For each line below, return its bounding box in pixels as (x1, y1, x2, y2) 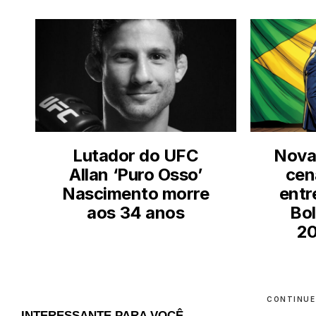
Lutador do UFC (73, 145, 199, 166)
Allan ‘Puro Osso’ (69, 164, 202, 185)
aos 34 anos (87, 202, 185, 223)
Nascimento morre (62, 183, 209, 204)
